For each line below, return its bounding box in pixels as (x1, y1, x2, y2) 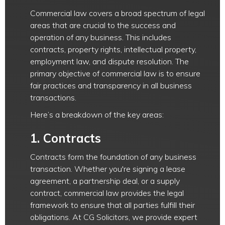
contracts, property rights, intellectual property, (30, 44, 196, 54)
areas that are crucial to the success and (30, 20, 176, 30)
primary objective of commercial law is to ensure (30, 68, 200, 78)
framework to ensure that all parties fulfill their (30, 200, 195, 210)
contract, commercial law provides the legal (30, 188, 184, 198)
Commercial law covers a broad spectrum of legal (30, 8, 205, 18)
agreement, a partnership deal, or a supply (30, 176, 180, 186)
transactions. (30, 92, 76, 102)
